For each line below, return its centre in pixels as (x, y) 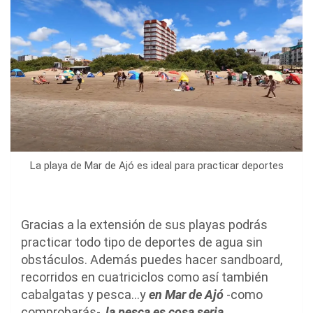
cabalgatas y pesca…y (85, 295)
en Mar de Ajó (186, 295)
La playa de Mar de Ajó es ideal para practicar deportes (156, 166)
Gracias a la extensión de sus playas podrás (144, 225)
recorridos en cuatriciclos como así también (145, 277)
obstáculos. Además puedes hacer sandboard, (152, 260)
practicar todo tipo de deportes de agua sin (142, 242)
